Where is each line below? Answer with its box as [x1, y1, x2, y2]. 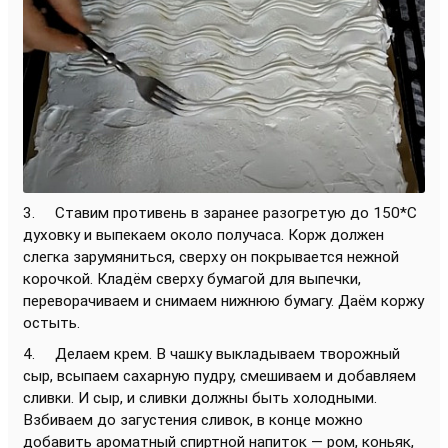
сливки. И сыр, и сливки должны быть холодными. [23, 389, 377, 408]
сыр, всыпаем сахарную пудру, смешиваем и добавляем [23, 367, 416, 386]
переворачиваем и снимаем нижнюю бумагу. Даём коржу [23, 292, 424, 311]
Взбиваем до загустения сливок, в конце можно [23, 411, 363, 430]
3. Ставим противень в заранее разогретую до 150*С [23, 204, 417, 223]
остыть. [23, 314, 84, 333]
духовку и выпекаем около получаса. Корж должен [23, 226, 384, 245]
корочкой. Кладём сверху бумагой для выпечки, [23, 270, 361, 289]
